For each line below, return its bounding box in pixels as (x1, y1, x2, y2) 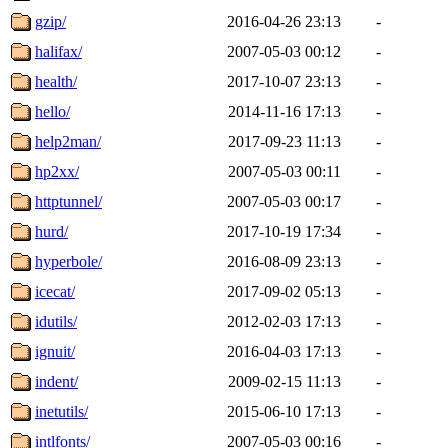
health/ (35, 72, 77, 90)
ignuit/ (35, 342, 75, 360)
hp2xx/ (35, 162, 79, 180)
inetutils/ (35, 402, 88, 420)
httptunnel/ (35, 192, 102, 210)
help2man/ (35, 132, 101, 150)
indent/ (35, 372, 78, 390)
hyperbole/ (35, 252, 102, 270)
